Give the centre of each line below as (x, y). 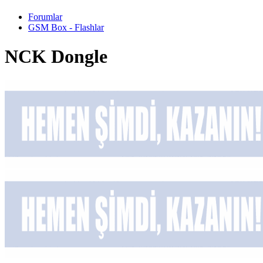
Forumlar (45, 17)
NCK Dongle (56, 56)
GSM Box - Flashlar (66, 28)
